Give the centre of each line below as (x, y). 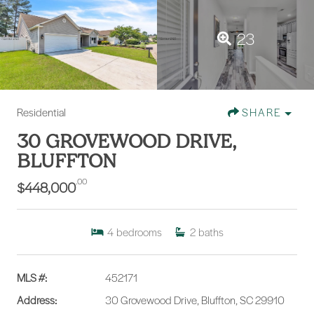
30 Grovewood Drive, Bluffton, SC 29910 (194, 300)
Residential (41, 112)
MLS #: (32, 278)
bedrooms (139, 232)
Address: (37, 300)
